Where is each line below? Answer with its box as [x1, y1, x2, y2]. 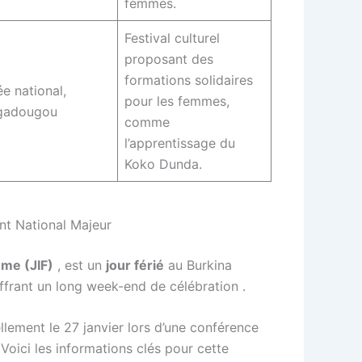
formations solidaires [124, 71, 253, 88]
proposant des [124, 50, 213, 67]
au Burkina [164, 256, 232, 273]
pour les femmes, [124, 92, 229, 109]
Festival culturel [124, 29, 220, 46]
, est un [53, 256, 106, 273]
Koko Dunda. [124, 155, 206, 172]
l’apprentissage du [124, 134, 235, 151]
